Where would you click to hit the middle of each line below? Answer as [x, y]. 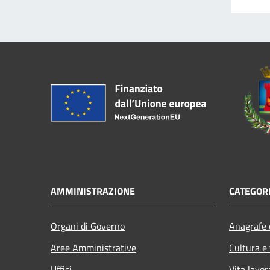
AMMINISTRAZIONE [93, 191]
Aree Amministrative [93, 247]
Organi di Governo [88, 226]
